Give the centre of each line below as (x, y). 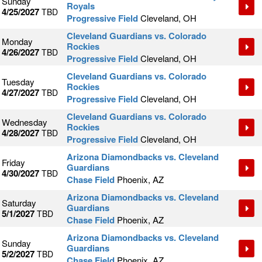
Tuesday (18, 82)
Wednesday (25, 122)
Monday (17, 42)
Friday (13, 163)
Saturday (19, 203)
